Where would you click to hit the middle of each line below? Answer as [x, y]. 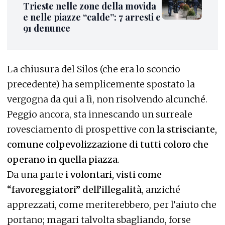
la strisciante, [186, 129]
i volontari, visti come [114, 174]
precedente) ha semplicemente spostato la [101, 84]
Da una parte [36, 174]
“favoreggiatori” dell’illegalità [74, 189]
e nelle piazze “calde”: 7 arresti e [92, 17]
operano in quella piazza [62, 159]
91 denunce [47, 28]
